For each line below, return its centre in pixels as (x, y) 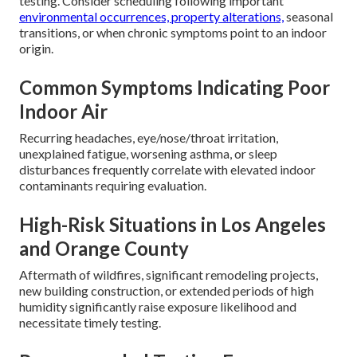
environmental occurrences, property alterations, (151, 16)
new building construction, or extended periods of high (167, 290)
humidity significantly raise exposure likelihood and (158, 306)
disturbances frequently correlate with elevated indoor (167, 169)
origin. (36, 48)
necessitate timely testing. (90, 322)
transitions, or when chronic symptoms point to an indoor (173, 32)
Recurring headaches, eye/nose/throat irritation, (149, 137)
